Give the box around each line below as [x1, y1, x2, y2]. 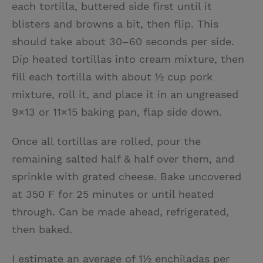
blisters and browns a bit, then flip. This [12, 17, 218, 30]
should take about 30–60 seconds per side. [12, 35, 234, 48]
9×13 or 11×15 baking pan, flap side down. [12, 105, 222, 118]
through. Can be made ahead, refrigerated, [12, 205, 229, 218]
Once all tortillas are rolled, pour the [12, 134, 201, 147]
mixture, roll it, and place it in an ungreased [12, 87, 238, 100]
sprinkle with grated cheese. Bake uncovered [12, 170, 241, 183]
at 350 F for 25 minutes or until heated [12, 187, 214, 200]
